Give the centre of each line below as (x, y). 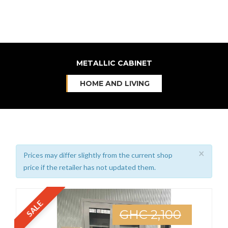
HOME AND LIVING (115, 83)
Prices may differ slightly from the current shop (98, 155)
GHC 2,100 (150, 215)
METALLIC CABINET (114, 63)
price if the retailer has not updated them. (90, 167)
